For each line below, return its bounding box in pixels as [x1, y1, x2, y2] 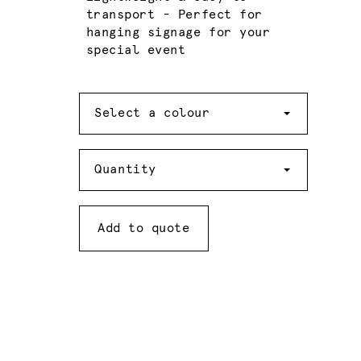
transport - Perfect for [85, 9, 263, 22]
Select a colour [94, 106, 210, 119]
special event [85, 44, 186, 57]
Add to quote [98, 222, 190, 234]
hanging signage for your [85, 27, 271, 39]
